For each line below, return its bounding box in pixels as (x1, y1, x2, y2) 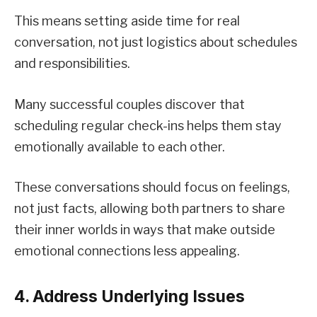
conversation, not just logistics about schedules (14, 34, 297, 50)
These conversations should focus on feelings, (14, 180, 290, 195)
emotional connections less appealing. (14, 243, 240, 259)
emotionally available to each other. (14, 139, 225, 154)
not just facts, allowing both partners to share (14, 201, 285, 217)
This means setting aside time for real (14, 13, 240, 28)
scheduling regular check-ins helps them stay (14, 117, 282, 133)
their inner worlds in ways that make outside (14, 222, 275, 238)
